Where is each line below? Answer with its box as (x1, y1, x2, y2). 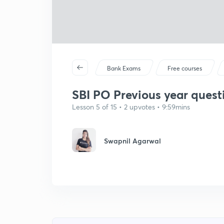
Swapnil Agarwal (104, 136, 161, 145)
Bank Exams (107, 64, 141, 72)
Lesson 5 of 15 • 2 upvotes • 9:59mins (72, 102, 190, 111)
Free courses (167, 64, 202, 72)
